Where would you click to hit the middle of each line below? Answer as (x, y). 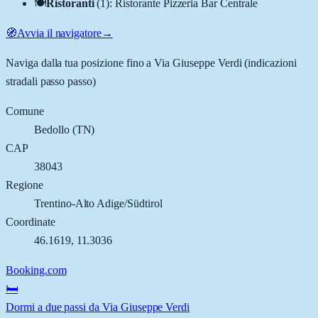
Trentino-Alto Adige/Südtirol (98, 203)
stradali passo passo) (51, 81)
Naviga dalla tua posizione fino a (80, 62)
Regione (24, 185)
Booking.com (36, 270)
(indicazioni (269, 62)
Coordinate (31, 221)
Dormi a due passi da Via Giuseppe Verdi (98, 307)
